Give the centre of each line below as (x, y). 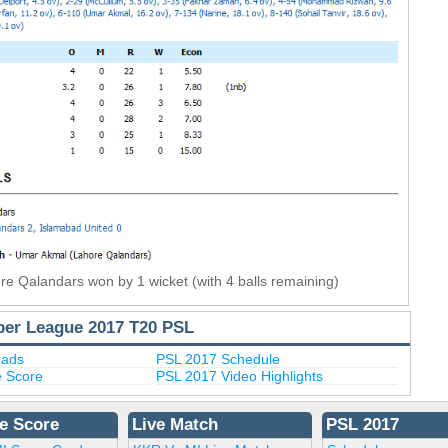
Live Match (174, 425)
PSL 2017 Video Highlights (240, 376)
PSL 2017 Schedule (218, 359)
